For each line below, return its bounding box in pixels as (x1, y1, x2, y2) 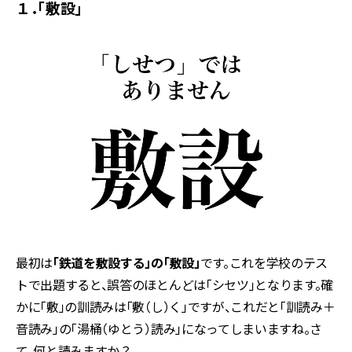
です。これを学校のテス (200, 253, 328, 273)
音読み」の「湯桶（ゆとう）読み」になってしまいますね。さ (16, 319, 323, 339)
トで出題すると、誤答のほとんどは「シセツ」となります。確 (16, 275, 334, 295)
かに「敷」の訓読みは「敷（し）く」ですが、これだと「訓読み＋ (16, 297, 335, 317)
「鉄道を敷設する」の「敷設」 (53, 253, 200, 273)
